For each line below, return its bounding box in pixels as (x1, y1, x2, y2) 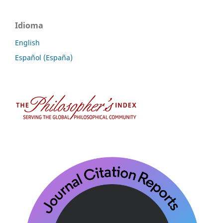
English (15, 38, 40, 48)
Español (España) (15, 53, 73, 63)
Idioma (15, 20, 43, 31)
